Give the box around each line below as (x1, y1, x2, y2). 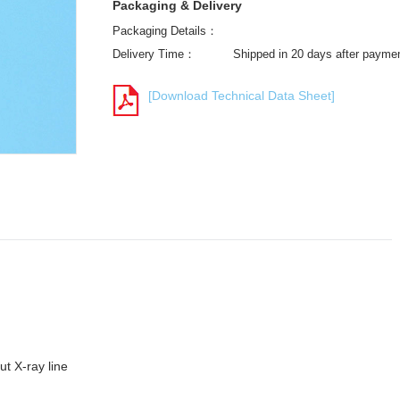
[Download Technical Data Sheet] (148, 88, 335, 103)
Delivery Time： (112, 47, 196, 61)
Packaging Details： (112, 24, 218, 37)
